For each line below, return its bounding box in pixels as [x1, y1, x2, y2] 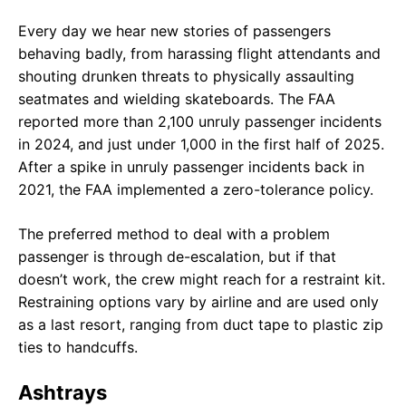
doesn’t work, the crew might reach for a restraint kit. [18, 269, 385, 288]
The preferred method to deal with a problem [18, 224, 330, 243]
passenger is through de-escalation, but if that [18, 246, 336, 266]
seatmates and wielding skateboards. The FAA [18, 89, 335, 108]
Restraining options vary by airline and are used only [18, 292, 379, 311]
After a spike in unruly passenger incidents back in [18, 157, 364, 176]
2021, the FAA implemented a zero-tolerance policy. [18, 179, 373, 198]
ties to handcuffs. [18, 337, 138, 356]
